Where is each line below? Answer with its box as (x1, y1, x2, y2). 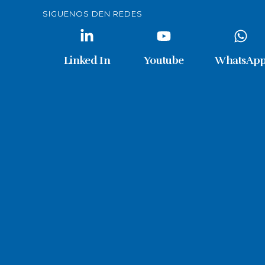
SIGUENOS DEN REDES (43, 9, 143, 18)
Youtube (143, 54, 185, 67)
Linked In (63, 54, 111, 67)
